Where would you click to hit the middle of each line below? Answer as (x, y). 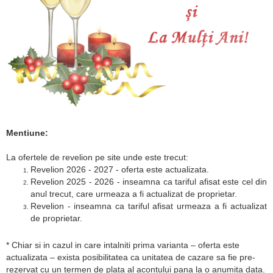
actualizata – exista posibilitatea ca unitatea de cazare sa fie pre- (131, 257)
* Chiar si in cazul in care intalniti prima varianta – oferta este (123, 245)
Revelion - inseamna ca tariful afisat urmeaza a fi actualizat (149, 206)
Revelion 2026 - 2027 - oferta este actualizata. (120, 169)
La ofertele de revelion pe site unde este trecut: (97, 157)
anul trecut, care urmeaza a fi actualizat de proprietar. (134, 193)
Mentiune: (27, 133)
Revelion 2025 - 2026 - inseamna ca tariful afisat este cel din (149, 181)
